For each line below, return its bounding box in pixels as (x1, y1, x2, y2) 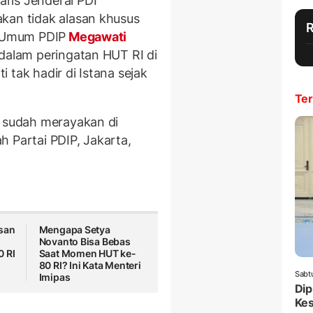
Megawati (66, 29, 127, 45)
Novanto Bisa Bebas (38, 235, 131, 248)
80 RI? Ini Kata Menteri (38, 259, 141, 272)
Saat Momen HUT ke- (38, 247, 136, 260)
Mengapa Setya (38, 224, 110, 236)
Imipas (38, 271, 71, 284)
